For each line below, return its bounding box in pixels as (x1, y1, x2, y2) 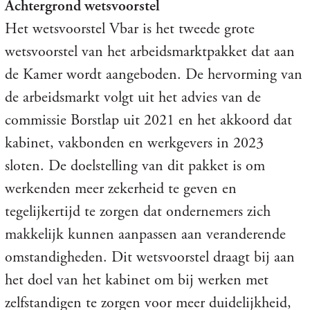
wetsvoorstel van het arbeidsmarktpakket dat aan (4, 42, 295, 62)
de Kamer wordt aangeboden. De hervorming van (4, 64, 302, 84)
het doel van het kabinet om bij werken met (4, 270, 268, 290)
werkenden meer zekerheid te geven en (4, 179, 237, 199)
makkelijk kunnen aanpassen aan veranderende (4, 224, 286, 244)
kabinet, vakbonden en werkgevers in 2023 (4, 133, 264, 153)
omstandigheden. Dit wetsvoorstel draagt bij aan (4, 247, 295, 267)
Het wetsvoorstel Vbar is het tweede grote (4, 19, 255, 39)
